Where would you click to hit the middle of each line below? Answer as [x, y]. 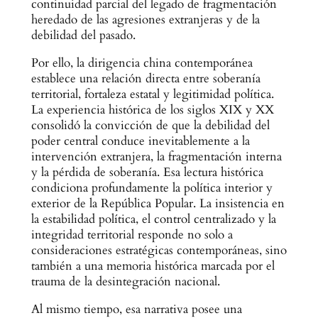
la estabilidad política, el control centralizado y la [153, 219]
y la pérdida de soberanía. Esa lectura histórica [147, 172]
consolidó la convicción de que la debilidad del [150, 126]
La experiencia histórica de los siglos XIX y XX [152, 110]
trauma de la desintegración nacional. [125, 282]
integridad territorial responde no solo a [132, 235]
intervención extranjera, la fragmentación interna [156, 157]
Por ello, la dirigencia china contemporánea [142, 63]
